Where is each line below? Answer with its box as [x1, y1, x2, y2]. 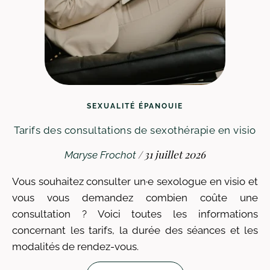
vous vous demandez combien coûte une [12, 192, 258, 204]
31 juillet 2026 [144, 148, 206, 161]
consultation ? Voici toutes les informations [12, 208, 258, 220]
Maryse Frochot [64, 149, 136, 161]
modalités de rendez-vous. [12, 240, 139, 253]
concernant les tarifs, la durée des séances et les [12, 224, 258, 236]
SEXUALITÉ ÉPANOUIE [87, 102, 183, 110]
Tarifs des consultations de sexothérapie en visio [14, 124, 256, 136]
